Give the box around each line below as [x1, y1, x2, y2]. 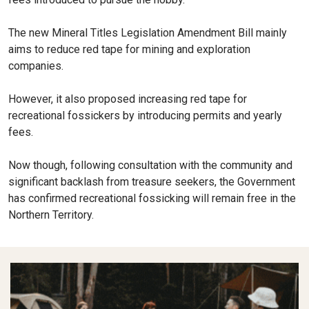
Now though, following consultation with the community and [8, 158, 292, 172]
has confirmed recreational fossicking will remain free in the [8, 191, 296, 205]
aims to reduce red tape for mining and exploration [8, 42, 250, 56]
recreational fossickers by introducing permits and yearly [8, 108, 282, 122]
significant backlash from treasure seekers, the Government [8, 175, 295, 188]
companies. [8, 59, 63, 72]
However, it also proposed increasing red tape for [8, 92, 247, 106]
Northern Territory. [8, 208, 94, 221]
